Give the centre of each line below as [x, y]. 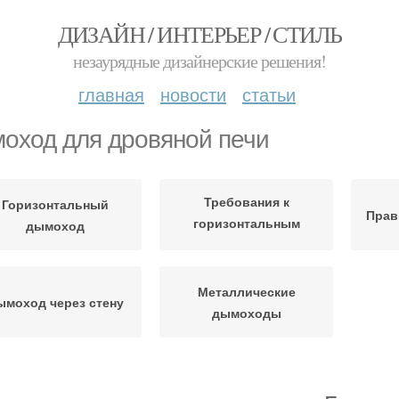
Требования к [246, 201]
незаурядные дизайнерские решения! [199, 61]
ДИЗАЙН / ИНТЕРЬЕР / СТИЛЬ [199, 34]
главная [111, 94]
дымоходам [246, 244]
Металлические [246, 291]
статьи [269, 94]
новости [193, 94]
